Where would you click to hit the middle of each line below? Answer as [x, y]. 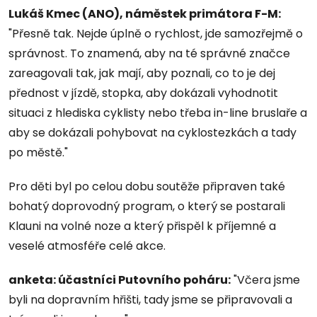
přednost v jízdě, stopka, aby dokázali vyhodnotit [143, 93]
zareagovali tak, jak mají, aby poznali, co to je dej [142, 73]
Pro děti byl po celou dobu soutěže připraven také [147, 186]
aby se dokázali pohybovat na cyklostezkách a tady [152, 132]
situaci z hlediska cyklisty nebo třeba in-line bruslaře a [158, 113]
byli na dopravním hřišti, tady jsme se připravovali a [150, 299]
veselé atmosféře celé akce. [87, 246]
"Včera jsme [265, 279]
